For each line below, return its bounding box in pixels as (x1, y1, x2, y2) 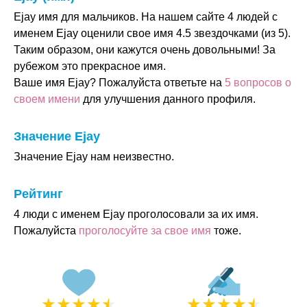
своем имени (14, 93, 80, 105)
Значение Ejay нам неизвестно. (14, 151, 174, 162)
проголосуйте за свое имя (79, 225, 211, 236)
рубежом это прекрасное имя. (14, 60, 166, 72)
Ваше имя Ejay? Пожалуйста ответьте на (14, 77, 225, 88)
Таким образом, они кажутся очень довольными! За (14, 44, 275, 56)
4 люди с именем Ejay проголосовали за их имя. (14, 208, 258, 220)
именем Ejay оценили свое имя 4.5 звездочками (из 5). (14, 27, 291, 39)
